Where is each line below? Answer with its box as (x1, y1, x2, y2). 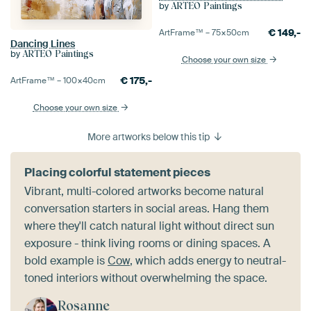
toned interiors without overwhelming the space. (24, 271, 267, 286)
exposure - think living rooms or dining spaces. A (24, 236, 271, 251)
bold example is (24, 253, 108, 269)
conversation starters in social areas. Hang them (24, 201, 269, 217)
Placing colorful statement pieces (24, 165, 210, 180)
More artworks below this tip (87, 131, 212, 144)
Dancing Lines (10, 37, 75, 51)
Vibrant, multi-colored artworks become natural (24, 184, 264, 199)
